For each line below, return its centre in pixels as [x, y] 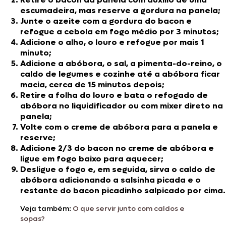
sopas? [33, 218]
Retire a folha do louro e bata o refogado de [114, 95]
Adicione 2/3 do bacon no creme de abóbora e [117, 148]
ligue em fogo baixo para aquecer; [92, 158]
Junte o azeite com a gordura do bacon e [106, 21]
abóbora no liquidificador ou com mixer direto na [122, 105]
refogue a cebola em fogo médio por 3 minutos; [120, 31]
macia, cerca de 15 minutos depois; [92, 84]
